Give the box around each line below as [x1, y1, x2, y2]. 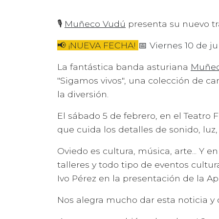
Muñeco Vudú [65, 19, 126, 29]
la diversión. [57, 89, 109, 100]
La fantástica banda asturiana [57, 62, 191, 72]
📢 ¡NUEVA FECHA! [57, 40, 138, 51]
